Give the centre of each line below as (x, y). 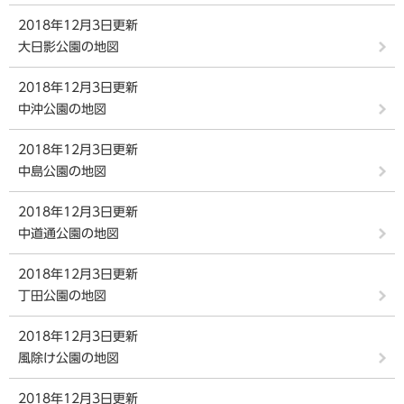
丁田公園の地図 (62, 296)
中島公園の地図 (62, 171)
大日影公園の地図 (69, 47)
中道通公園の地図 (69, 234)
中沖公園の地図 (62, 109)
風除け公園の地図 (69, 358)
